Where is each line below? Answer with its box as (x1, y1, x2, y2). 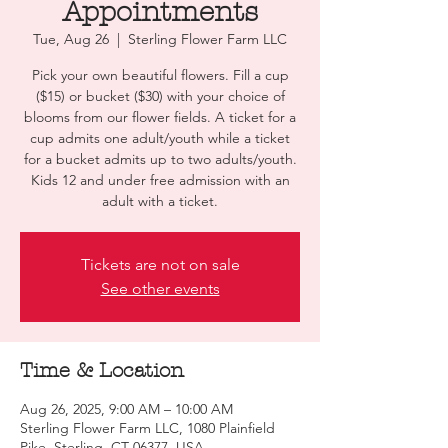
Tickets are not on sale (80, 255, 240, 274)
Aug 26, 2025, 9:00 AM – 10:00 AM (20, 400, 233, 418)
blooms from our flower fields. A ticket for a (24, 108, 296, 126)
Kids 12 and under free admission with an (30, 171, 290, 189)
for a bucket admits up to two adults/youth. (23, 150, 297, 168)
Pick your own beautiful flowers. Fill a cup (31, 66, 289, 84)
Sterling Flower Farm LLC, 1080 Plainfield (20, 419, 275, 437)
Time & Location (20, 359, 184, 382)
